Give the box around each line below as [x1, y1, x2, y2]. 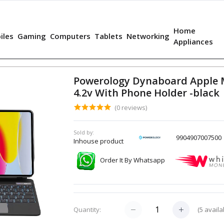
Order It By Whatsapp [99, 155, 166, 165]
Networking [126, 31, 170, 41]
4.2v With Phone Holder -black [73, 86, 219, 100]
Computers [50, 31, 91, 41]
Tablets [94, 31, 123, 41]
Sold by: [73, 129, 94, 136]
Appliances [173, 36, 213, 47]
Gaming [17, 31, 46, 41]
